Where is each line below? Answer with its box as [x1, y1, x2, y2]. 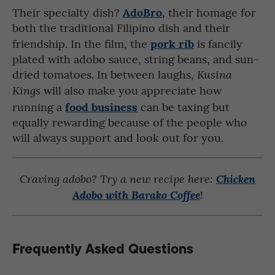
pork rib [150, 34, 194, 51]
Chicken [216, 171, 255, 186]
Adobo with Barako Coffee [72, 187, 200, 202]
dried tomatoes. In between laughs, [12, 66, 197, 82]
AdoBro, [123, 2, 165, 20]
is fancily [194, 35, 242, 51]
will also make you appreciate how [44, 82, 222, 98]
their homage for [165, 4, 256, 20]
